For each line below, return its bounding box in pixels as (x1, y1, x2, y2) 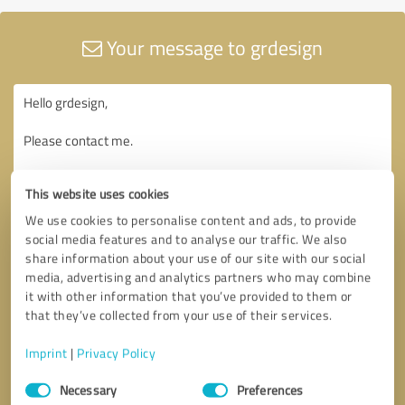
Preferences (237, 381, 304, 399)
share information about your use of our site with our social (25, 249, 366, 267)
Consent (24, 370, 71, 388)
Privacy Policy (77, 344, 156, 362)
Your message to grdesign (102, 33, 323, 61)
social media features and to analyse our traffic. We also (25, 230, 347, 248)
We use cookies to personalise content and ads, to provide (25, 211, 357, 229)
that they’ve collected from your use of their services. (25, 306, 333, 324)
